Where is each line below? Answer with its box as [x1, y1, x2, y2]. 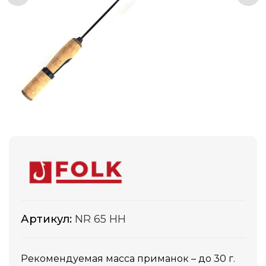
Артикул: [21, 213, 75, 226]
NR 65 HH [75, 213, 126, 226]
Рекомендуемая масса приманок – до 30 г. [21, 253, 235, 264]
